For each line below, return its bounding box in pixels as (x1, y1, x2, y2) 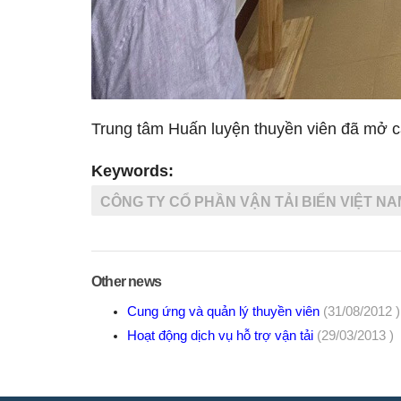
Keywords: (91, 162, 174, 180)
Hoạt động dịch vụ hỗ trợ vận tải (127, 328, 317, 343)
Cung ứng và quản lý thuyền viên (127, 304, 323, 319)
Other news (91, 274, 161, 289)
